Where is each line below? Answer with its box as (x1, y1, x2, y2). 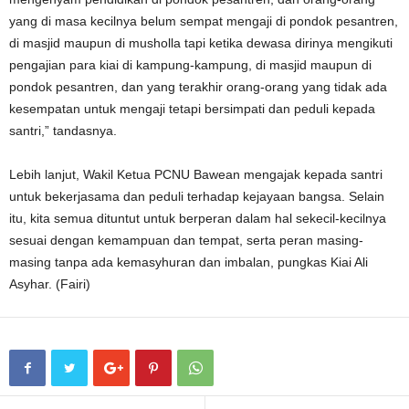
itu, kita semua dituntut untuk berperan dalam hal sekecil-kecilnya (9, 211, 386, 225)
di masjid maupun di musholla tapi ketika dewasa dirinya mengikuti (9, 36, 393, 50)
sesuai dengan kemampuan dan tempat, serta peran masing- (9, 233, 363, 247)
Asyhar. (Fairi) (9, 277, 90, 291)
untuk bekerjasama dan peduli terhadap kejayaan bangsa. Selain (9, 189, 384, 204)
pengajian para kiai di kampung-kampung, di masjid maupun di (9, 58, 372, 72)
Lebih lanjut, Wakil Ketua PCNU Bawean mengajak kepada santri (9, 167, 383, 182)
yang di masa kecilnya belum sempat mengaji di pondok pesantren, (9, 14, 398, 28)
